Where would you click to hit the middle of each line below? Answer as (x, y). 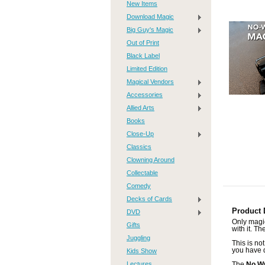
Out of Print (143, 43)
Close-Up (140, 134)
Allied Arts (140, 108)
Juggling (138, 238)
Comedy (139, 186)
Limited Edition (147, 69)
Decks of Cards (149, 199)
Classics (139, 147)
